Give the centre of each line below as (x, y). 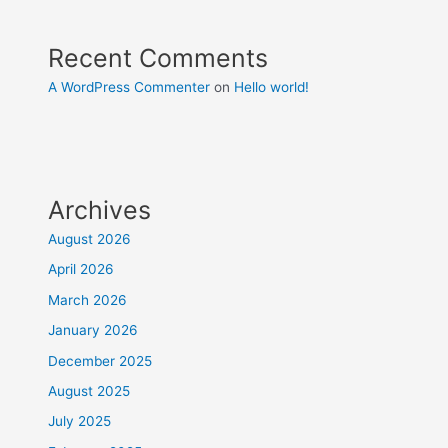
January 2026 (93, 330)
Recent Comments (158, 58)
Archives (100, 210)
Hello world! (272, 87)
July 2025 (80, 421)
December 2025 (100, 360)
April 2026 (81, 269)
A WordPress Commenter (129, 87)
